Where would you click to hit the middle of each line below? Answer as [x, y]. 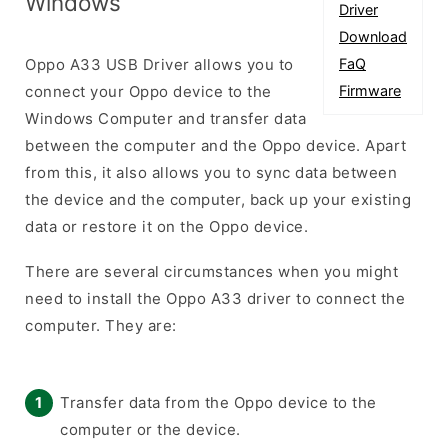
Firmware [370, 90]
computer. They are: [101, 325]
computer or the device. [150, 429]
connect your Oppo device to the [148, 91]
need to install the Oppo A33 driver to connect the [215, 298]
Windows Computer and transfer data [165, 118]
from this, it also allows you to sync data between [211, 172]
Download [373, 36]
